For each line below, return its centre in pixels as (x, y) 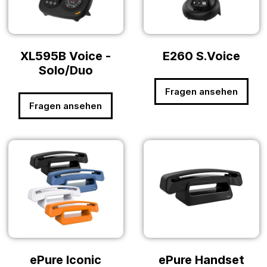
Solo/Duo (66, 71)
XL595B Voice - (66, 56)
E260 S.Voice (201, 56)
